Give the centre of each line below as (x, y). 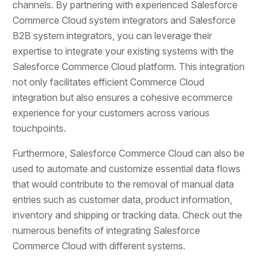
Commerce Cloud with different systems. (99, 246)
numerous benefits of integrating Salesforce (107, 230)
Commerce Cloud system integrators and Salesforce (124, 20)
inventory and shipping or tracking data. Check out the (128, 215)
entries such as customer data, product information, (123, 199)
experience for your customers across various (111, 113)
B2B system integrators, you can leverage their (113, 35)
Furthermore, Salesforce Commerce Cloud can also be (129, 153)
